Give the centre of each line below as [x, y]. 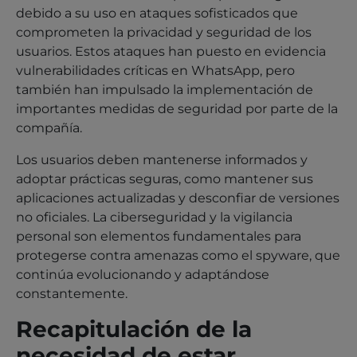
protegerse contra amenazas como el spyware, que [178, 255]
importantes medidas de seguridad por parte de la [177, 108]
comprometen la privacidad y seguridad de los [164, 32]
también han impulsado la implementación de [165, 89]
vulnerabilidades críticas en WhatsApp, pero [155, 70]
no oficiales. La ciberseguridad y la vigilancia [154, 217]
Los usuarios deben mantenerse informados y [162, 159]
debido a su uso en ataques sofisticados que [157, 13]
